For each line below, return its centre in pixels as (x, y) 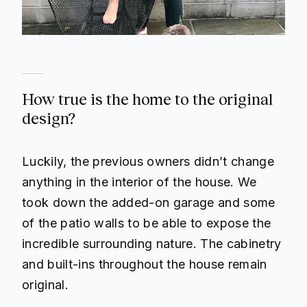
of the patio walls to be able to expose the (147, 223)
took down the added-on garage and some (149, 202)
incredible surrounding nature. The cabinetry (152, 243)
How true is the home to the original (147, 99)
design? (49, 118)
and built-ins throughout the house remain (145, 264)
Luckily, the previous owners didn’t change (148, 161)
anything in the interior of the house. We (139, 182)
